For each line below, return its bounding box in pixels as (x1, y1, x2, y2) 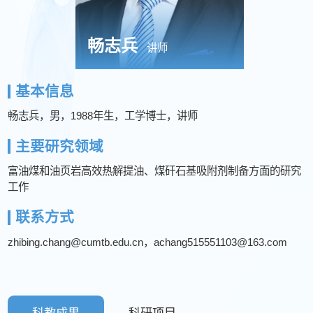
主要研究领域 (15, 138, 103, 154)
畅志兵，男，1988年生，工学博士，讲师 (8, 110, 198, 122)
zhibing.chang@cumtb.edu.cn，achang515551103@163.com (8, 235, 288, 248)
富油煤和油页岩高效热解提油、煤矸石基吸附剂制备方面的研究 (8, 165, 302, 177)
